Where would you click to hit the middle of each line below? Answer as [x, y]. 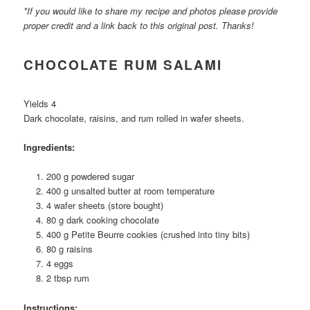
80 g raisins [69, 249]
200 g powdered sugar [90, 176]
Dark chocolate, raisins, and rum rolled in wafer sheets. [134, 118]
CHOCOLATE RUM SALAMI [123, 65]
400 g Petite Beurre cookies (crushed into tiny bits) [148, 235]
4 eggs [60, 264]
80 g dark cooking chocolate [102, 220]
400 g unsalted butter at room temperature [130, 191]
